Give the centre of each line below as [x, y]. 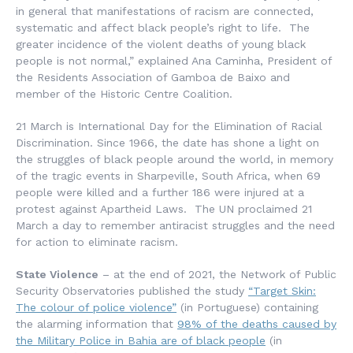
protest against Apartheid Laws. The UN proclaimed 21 [164, 209]
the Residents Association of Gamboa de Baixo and [153, 77]
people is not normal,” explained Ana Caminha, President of [174, 61]
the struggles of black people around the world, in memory [175, 159]
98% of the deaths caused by [257, 324]
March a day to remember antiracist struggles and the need [175, 225]
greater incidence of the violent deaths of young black [161, 44]
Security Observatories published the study [132, 291]
